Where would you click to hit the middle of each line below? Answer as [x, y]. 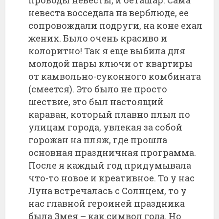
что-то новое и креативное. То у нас [112, 178]
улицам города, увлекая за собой [106, 127]
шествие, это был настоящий [96, 101]
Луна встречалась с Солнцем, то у [108, 190]
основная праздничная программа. [112, 152]
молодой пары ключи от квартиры [111, 63]
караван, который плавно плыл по [109, 114]
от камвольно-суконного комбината [115, 76]
